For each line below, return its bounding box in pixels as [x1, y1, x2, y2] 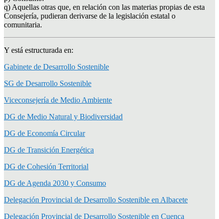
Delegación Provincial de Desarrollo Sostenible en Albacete [4, 195, 188, 204]
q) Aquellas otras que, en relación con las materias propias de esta [4, 2, 205, 11]
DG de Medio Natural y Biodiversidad [4, 112, 123, 121]
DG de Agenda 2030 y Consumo [4, 178, 106, 187]
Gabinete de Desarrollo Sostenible [4, 62, 109, 71]
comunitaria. [4, 20, 42, 29]
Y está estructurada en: [4, 45, 73, 54]
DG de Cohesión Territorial [4, 162, 88, 171]
